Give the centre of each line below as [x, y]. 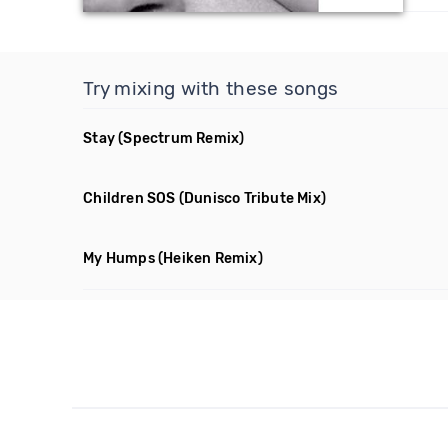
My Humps [119, 258]
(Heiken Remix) [210, 258]
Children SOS [129, 198]
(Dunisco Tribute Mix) [252, 198]
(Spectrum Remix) [181, 138]
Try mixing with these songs [211, 88]
